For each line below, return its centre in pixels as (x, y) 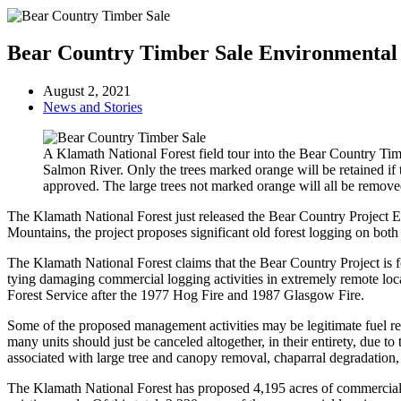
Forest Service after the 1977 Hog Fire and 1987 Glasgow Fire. (186, 295)
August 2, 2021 (87, 91)
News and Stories (93, 107)
